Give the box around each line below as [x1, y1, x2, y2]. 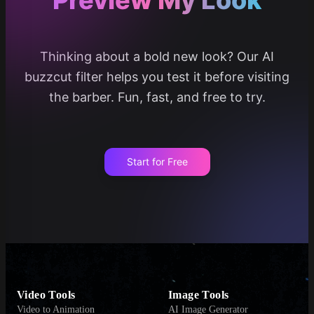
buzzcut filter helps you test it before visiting [25, 69, 289, 84]
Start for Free [126, 155, 188, 168]
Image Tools [168, 288, 229, 301]
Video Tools [17, 288, 76, 301]
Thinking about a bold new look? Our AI [40, 48, 274, 64]
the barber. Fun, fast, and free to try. [48, 89, 266, 104]
